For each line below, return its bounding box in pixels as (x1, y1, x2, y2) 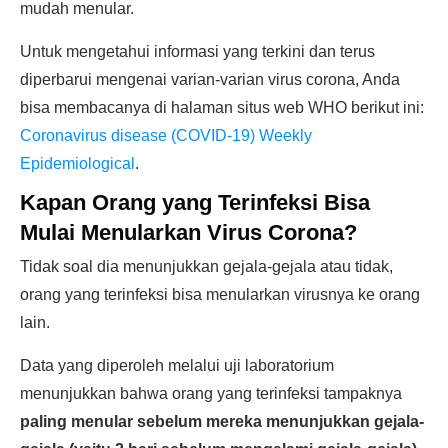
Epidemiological (20, 155, 135, 172)
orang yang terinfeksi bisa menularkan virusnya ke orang (20, 286, 420, 303)
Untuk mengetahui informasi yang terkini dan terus (20, 43, 375, 60)
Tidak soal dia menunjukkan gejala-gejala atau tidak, (20, 258, 393, 275)
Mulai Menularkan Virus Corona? (20, 220, 357, 245)
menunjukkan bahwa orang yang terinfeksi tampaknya (20, 385, 402, 402)
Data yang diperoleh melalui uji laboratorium (20, 357, 334, 374)
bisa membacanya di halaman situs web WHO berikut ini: (20, 99, 424, 116)
